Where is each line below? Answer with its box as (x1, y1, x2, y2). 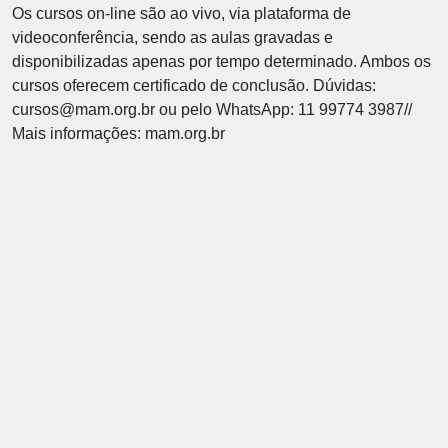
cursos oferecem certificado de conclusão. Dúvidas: (12, 77, 376, 94)
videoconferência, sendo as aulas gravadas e (12, 29, 333, 46)
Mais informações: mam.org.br (12, 125, 225, 142)
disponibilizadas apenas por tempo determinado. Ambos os (12, 53, 431, 70)
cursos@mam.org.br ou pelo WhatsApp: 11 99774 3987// (12, 101, 412, 118)
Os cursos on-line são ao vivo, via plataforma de (12, 5, 351, 22)
